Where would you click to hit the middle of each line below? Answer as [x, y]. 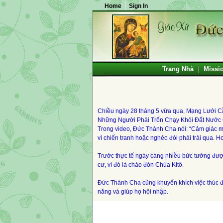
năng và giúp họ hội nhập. [133, 192]
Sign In [138, 6]
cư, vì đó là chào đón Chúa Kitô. [141, 165]
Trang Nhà [178, 69]
